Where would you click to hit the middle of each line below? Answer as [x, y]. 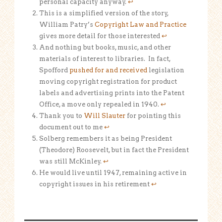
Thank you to [61, 115]
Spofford [54, 70]
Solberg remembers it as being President [106, 138]
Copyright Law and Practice [140, 24]
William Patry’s [67, 24]
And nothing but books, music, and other [105, 47]
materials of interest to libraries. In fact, [105, 58]
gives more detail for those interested [100, 36]
